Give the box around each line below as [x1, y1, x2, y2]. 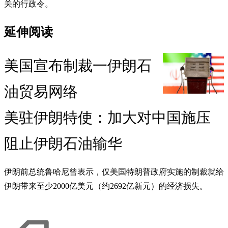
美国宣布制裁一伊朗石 [4, 58, 152, 74]
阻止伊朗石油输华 [4, 135, 122, 152]
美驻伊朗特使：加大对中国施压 [4, 109, 211, 126]
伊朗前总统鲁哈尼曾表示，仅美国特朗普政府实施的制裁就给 [4, 167, 224, 177]
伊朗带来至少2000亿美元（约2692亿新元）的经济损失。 [4, 182, 208, 191]
